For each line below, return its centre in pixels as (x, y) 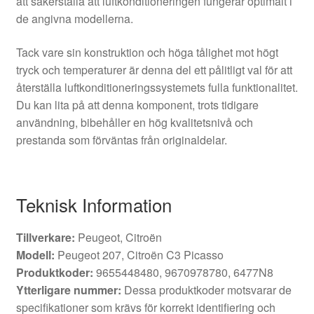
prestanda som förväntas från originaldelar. (121, 139)
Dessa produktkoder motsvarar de (206, 290)
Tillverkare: (45, 238)
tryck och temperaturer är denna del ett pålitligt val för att (154, 69)
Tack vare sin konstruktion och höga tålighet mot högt (147, 52)
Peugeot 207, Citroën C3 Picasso (139, 255)
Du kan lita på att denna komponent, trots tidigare (137, 104)
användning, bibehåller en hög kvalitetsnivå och (134, 122)
